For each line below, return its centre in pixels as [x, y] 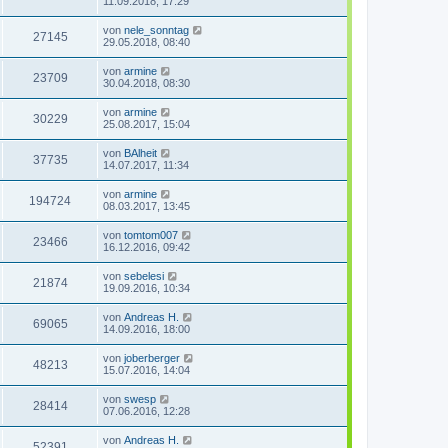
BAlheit [140, 153]
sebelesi [144, 276]
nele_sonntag [156, 30]
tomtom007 [151, 235]
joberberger [152, 358]
